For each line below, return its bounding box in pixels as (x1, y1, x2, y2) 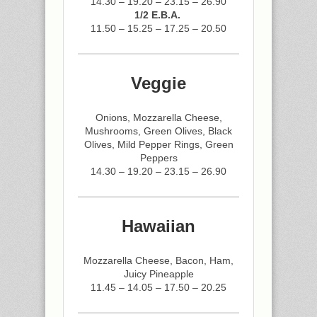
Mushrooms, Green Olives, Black (85, 125, 232, 137)
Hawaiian (122, 217, 195, 236)
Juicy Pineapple (123, 268, 194, 279)
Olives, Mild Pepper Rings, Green (83, 139, 234, 150)
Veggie (131, 74, 186, 93)
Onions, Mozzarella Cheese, (95, 112, 222, 123)
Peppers (139, 152, 178, 163)
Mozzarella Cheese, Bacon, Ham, (83, 255, 234, 266)
